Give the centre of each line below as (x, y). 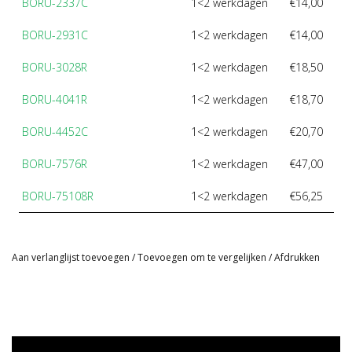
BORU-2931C (55, 35)
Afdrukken (297, 258)
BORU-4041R (54, 100)
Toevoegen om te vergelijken (203, 258)
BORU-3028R (54, 68)
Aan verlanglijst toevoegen (71, 258)
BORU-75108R (57, 196)
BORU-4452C (55, 132)
